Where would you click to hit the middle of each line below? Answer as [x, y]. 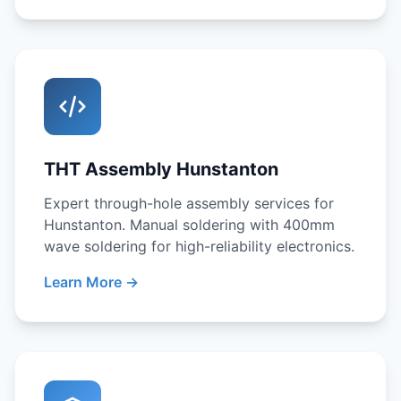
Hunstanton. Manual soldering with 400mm [189, 225]
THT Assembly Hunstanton [161, 169]
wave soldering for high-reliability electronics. [199, 246]
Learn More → [91, 282]
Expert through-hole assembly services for [189, 203]
